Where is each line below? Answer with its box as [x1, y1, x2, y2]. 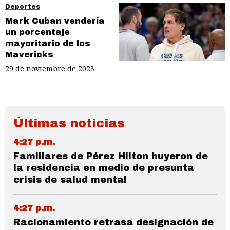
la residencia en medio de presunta [13, 162, 194, 173]
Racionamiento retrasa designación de [13, 217, 214, 227]
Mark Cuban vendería [5, 16, 105, 26]
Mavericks [5, 50, 53, 60]
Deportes [5, 3, 40, 11]
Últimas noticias [13, 116, 125, 130]
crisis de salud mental [13, 174, 127, 185]
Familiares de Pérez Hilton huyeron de [13, 150, 208, 161]
